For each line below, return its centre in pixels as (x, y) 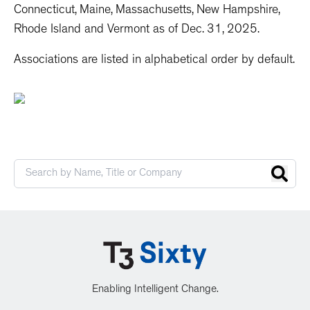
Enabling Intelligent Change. (155, 290)
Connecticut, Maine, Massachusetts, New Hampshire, (147, 11)
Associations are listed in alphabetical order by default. (154, 61)
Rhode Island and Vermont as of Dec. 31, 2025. (137, 30)
